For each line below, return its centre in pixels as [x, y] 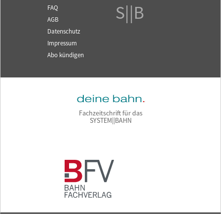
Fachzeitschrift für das [110, 114]
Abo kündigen [66, 55]
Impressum [62, 44]
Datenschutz [64, 32]
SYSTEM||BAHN [110, 121]
